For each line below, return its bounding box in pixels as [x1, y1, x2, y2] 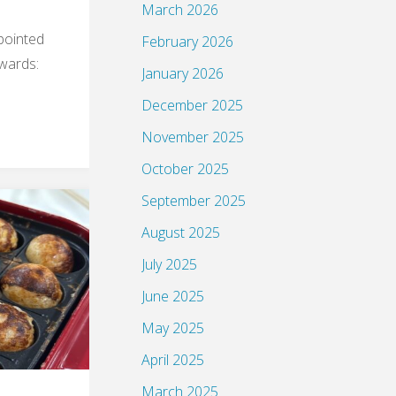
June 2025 [141, 286, 204, 306]
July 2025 [141, 254, 197, 274]
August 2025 [141, 222, 220, 242]
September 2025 [141, 190, 246, 210]
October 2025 [141, 158, 229, 179]
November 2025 [141, 126, 244, 147]
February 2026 [141, 31, 233, 51]
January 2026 [141, 63, 224, 83]
